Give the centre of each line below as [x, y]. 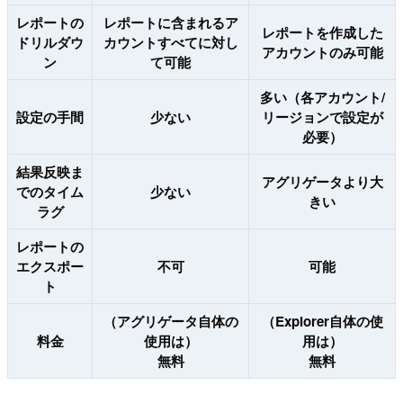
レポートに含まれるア [170, 23]
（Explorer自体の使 [322, 322]
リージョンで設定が [322, 117]
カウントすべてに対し [170, 43]
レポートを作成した [322, 33]
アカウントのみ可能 [322, 53]
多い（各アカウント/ [322, 98]
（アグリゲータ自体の [170, 322]
